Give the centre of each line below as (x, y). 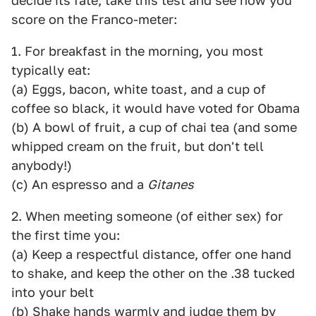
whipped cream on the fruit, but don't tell (138, 146)
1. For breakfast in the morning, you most (137, 51)
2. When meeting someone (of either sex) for (147, 216)
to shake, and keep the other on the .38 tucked (153, 273)
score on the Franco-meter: (94, 19)
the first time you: (66, 235)
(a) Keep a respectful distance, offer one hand (151, 254)
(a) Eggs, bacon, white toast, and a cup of (139, 89)
